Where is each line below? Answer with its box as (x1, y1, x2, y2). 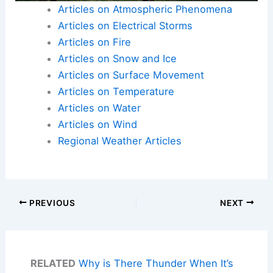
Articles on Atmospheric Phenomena (57, 2, 232, 15)
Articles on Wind (57, 118, 137, 130)
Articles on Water (57, 101, 141, 114)
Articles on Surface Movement (57, 68, 204, 81)
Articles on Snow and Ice (57, 52, 177, 65)
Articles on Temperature (57, 85, 174, 97)
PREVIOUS (27, 197, 76, 208)
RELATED (30, 257, 76, 270)
